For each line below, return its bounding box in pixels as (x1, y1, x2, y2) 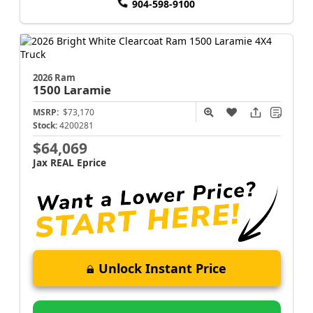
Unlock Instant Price (99, 259, 226, 277)
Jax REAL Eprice (32, 156, 106, 170)
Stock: (32, 119, 57, 132)
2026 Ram (32, 71, 75, 85)
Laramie (63, 82, 111, 99)
